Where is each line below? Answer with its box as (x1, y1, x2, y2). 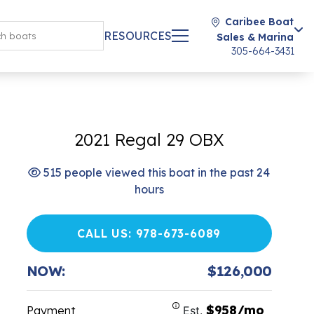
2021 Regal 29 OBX (74, 129, 224, 150)
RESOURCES (104, 29, 172, 43)
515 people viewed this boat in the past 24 (41, 165, 271, 179)
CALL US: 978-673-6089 (77, 226, 221, 240)
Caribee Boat (225, 15, 294, 28)
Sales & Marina (217, 31, 294, 43)
